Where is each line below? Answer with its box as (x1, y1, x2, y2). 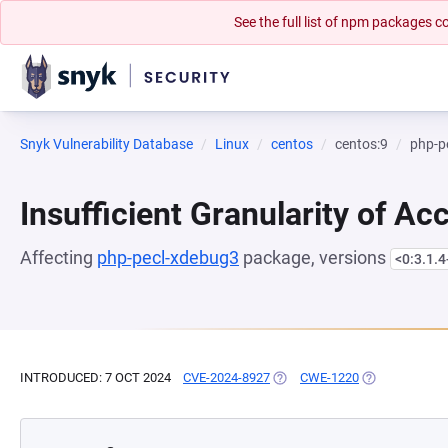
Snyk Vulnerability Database (20, 136, 193, 152)
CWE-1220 (300, 370, 359, 385)
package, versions (239, 247, 390, 268)
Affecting (20, 247, 97, 268)
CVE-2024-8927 (183, 370, 270, 385)
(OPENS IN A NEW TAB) (270, 370, 407, 385)
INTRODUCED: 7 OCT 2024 (20, 370, 171, 385)
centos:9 (335, 136, 388, 152)
